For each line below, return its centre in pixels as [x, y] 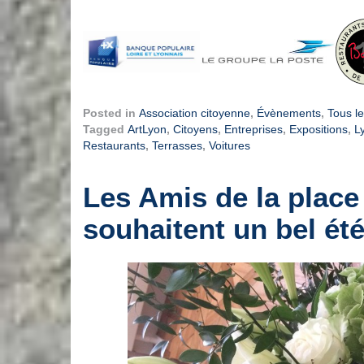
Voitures [230, 146]
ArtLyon [147, 130]
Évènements [289, 113]
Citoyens [195, 130]
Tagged [105, 130]
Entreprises [253, 130]
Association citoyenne [195, 113]
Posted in [111, 113]
